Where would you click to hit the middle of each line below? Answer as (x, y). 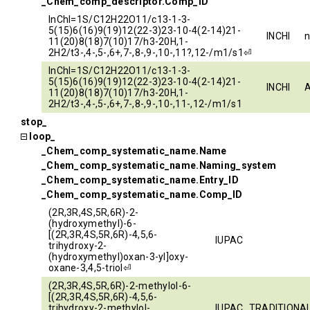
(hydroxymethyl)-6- (93, 224)
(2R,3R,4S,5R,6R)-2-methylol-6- (120, 286)
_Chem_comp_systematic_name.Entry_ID (140, 180)
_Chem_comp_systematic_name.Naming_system (159, 165)
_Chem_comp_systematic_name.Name (134, 151)
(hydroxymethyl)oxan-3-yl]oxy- (119, 257)
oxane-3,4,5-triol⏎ (90, 268)
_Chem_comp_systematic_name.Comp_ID (142, 194)
